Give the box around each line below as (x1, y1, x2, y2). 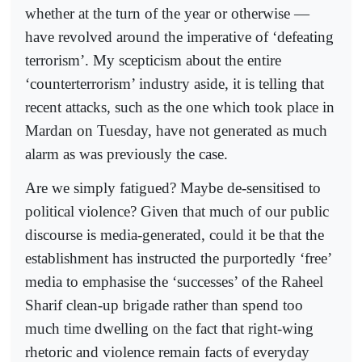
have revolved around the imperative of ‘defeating (25, 28, 334, 45)
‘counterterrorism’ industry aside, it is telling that (25, 75, 324, 92)
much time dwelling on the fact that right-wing (25, 320, 314, 338)
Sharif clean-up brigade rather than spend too (25, 297, 303, 314)
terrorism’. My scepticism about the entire (25, 52, 281, 69)
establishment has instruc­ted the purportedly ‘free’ (25, 250, 331, 267)
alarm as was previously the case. (25, 145, 228, 162)
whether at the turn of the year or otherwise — (25, 5, 309, 22)
